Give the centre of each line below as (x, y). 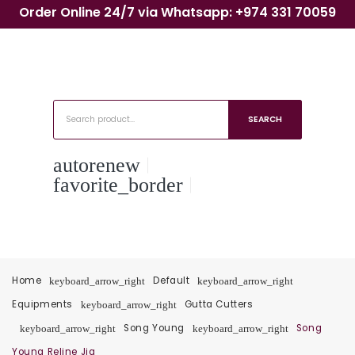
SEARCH (265, 119)
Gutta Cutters (219, 304)
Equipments (42, 304)
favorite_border (118, 185)
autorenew (97, 165)
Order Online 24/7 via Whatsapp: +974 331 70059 (177, 12)
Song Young (154, 328)
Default (172, 280)
